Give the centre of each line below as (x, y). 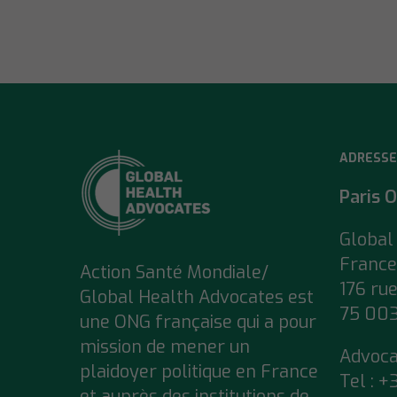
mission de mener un (165, 346)
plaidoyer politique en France (199, 371)
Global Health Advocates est (197, 297)
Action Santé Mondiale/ (174, 272)
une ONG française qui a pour (198, 322)
